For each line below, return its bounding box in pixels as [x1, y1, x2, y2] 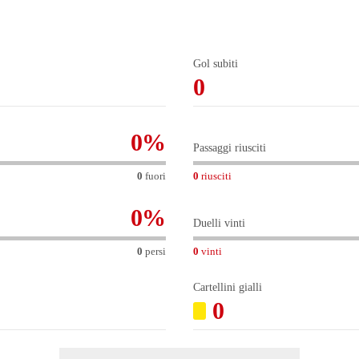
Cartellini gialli [193, 281, 262, 294]
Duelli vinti [193, 217, 245, 230]
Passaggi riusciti [193, 142, 266, 155]
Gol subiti [193, 58, 238, 71]
